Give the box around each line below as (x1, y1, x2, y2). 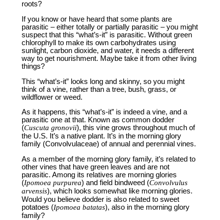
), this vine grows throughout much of (76, 124, 195, 132)
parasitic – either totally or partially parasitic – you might (21, 23, 198, 31)
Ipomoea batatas (53, 203, 105, 211)
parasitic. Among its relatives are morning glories (21, 170, 177, 179)
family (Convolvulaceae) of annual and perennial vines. (21, 140, 196, 148)
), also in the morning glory (105, 203, 190, 211)
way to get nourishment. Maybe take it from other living (21, 54, 196, 62)
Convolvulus (149, 178, 188, 187)
